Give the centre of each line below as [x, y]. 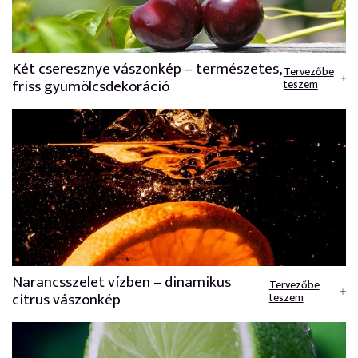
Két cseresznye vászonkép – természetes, [147, 69]
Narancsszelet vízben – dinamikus [121, 282]
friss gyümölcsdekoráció [91, 87]
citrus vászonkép [66, 300]
